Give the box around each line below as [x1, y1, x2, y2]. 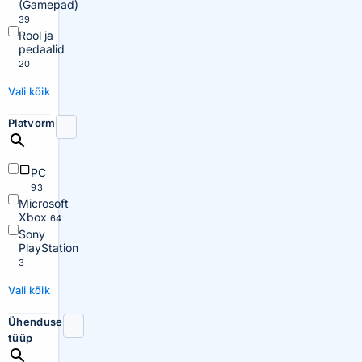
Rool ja [19, 28, 53, 42]
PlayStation [19, 241, 78, 255]
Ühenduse [8, 315, 63, 328]
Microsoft [19, 196, 69, 210]
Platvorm [8, 116, 56, 129]
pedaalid [19, 42, 65, 56]
